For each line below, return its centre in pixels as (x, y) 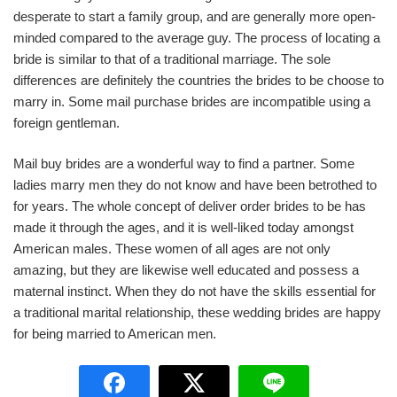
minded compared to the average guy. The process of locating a (197, 37)
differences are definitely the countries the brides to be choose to (198, 80)
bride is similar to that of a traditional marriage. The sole (172, 58)
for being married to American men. (115, 334)
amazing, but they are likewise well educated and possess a (186, 270)
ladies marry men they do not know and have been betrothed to (195, 185)
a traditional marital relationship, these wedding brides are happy (197, 312)
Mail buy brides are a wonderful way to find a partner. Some (184, 163)
